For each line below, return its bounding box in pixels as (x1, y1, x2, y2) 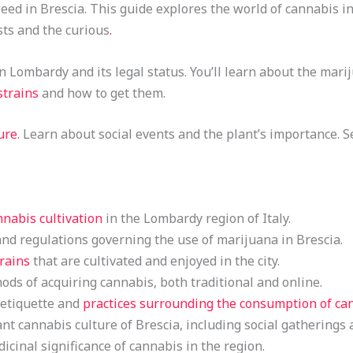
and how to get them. (38, 84, 165, 102)
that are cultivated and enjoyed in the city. (29, 251, 280, 269)
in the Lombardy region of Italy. (102, 209, 291, 227)
